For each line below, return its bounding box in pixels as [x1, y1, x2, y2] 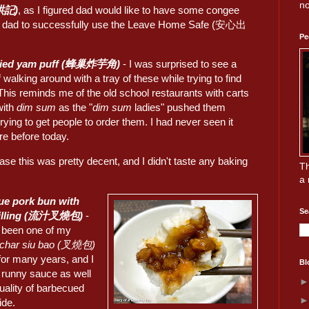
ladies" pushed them [132, 101, 226, 113]
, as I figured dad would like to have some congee [18, 3, 239, 16]
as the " [56, 101, 93, 113]
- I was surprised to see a [120, 57, 237, 70]
